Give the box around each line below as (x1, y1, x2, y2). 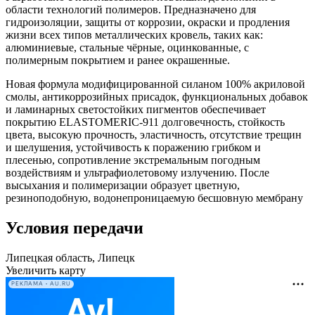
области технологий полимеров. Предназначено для (6, 4, 256, 16)
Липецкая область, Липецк (6, 251, 135, 264)
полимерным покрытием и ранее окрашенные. (6, 54, 230, 67)
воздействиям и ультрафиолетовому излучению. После (6, 167, 269, 179)
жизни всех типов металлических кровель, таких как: (6, 29, 263, 41)
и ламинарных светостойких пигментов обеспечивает (6, 103, 266, 116)
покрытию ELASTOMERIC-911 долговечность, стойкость (6, 116, 285, 129)
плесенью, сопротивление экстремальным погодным (6, 154, 260, 167)
